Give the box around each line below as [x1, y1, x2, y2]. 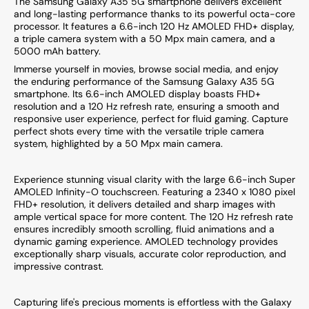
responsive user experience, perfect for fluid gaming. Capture [14, 112, 288, 125]
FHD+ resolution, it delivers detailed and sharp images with [14, 197, 275, 210]
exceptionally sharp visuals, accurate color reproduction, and [14, 247, 286, 260]
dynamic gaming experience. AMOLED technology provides [14, 235, 278, 248]
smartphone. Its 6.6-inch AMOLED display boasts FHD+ [14, 87, 261, 100]
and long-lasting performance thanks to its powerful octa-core [14, 7, 295, 20]
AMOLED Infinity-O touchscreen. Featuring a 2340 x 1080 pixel [14, 185, 295, 198]
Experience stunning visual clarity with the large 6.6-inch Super [14, 172, 295, 186]
